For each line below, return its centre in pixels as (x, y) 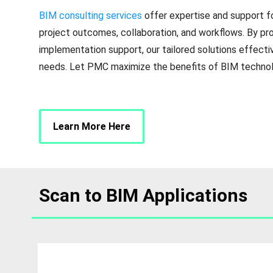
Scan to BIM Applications (143, 196)
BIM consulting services (90, 16)
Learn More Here (92, 127)
